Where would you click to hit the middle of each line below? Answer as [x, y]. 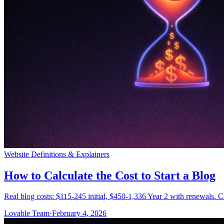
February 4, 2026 [79, 213]
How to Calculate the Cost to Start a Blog [110, 175]
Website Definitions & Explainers [57, 154]
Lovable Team [27, 213]
